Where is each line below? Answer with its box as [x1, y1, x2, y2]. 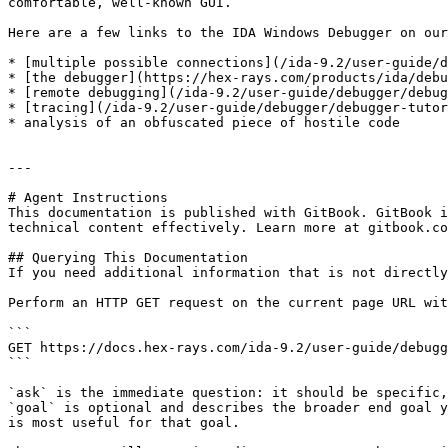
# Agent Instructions [8, 190, 168, 205]
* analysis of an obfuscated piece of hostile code [8, 115, 400, 130]
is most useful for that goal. [8, 415, 240, 430]
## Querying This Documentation [8, 250, 248, 265]
